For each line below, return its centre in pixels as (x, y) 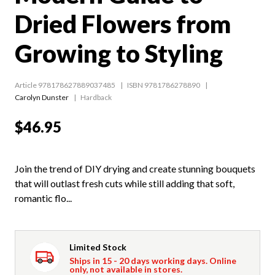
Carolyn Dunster (42, 97)
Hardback (96, 97)
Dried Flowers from (123, 24)
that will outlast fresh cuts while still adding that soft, (125, 183)
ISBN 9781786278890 (164, 85)
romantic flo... (43, 198)
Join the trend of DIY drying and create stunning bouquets (135, 168)
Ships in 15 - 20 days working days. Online (153, 260)
